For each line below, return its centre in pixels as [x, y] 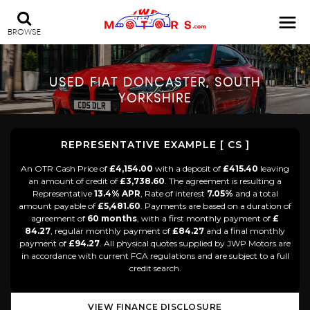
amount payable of [58, 206]
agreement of [59, 218]
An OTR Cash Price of [65, 168]
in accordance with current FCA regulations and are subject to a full [155, 256]
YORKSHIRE [155, 99]
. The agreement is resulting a [223, 181]
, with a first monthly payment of [205, 218]
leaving [274, 168]
